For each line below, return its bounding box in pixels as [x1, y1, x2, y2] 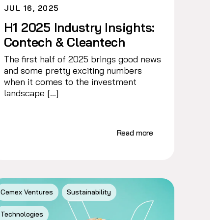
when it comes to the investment [3, 76, 137, 87]
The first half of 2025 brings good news [3, 53, 161, 65]
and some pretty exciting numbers [3, 64, 142, 76]
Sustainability [67, 188, 111, 197]
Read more [116, 128, 154, 137]
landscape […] [3, 87, 59, 99]
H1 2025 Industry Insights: [3, 19, 155, 35]
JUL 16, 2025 [3, 3, 59, 13]
